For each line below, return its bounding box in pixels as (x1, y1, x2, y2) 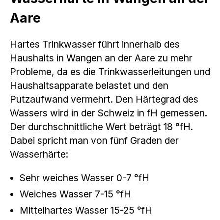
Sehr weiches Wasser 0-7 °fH (20, 171, 149, 184)
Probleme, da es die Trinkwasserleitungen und (10, 65, 210, 78)
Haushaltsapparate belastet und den (10, 79, 168, 91)
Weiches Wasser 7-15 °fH (20, 188, 131, 200)
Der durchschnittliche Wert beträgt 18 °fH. (10, 120, 193, 133)
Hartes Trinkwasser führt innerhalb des (10, 38, 180, 50)
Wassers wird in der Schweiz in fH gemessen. (10, 107, 207, 119)
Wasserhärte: (10, 148, 68, 160)
